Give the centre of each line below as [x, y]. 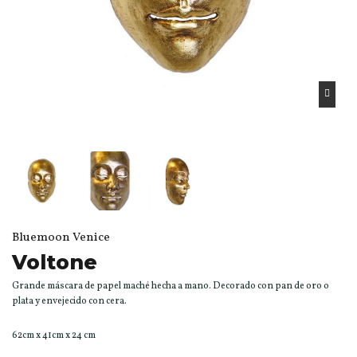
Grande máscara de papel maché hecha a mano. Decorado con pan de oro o [171, 286]
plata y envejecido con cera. [69, 301]
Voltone [55, 262]
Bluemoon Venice [61, 237]
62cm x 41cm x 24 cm [54, 335]
